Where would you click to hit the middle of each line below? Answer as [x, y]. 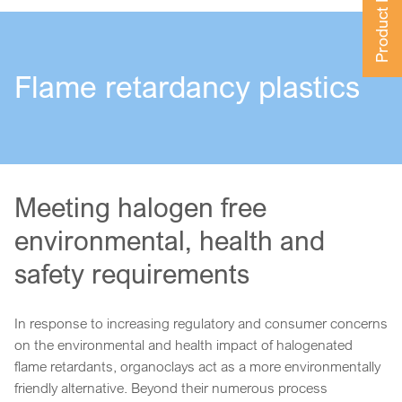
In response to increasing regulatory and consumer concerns [201, 323]
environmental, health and [170, 240]
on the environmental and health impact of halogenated [184, 344]
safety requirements [132, 273]
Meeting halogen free [140, 207]
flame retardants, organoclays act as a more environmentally [197, 366]
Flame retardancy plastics [187, 86]
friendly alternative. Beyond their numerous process [171, 387]
